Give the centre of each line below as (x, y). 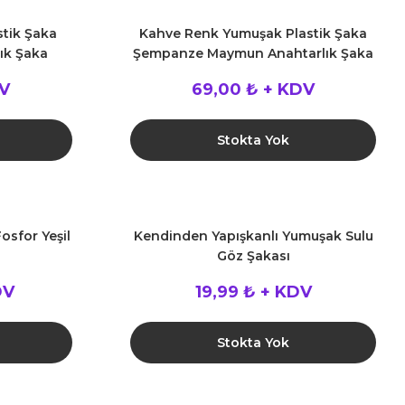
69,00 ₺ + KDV (253, 89)
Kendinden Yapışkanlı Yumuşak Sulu (253, 236)
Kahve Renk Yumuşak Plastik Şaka (253, 33)
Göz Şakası (253, 256)
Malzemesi (253, 73)
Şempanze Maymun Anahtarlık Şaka (253, 53)
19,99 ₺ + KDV (253, 292)
